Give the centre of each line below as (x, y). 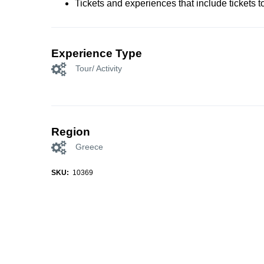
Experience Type (97, 53)
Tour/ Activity (99, 69)
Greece (89, 147)
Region (71, 131)
